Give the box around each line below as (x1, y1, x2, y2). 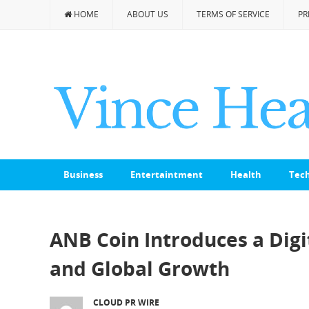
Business (63, 168, 103, 181)
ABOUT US (127, 8, 168, 20)
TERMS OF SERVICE (197, 8, 270, 20)
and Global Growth (50, 255, 230, 281)
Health (230, 168, 261, 181)
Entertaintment (130, 168, 203, 181)
